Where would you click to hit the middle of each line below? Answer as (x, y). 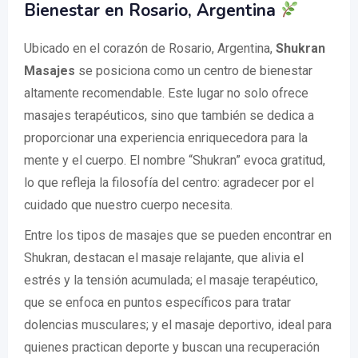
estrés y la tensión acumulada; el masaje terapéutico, (171, 280)
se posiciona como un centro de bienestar (194, 71)
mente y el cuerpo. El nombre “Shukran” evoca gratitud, (175, 161)
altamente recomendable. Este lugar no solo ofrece (166, 93)
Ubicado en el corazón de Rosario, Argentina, (150, 49)
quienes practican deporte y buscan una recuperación (172, 348)
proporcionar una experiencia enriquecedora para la (166, 138)
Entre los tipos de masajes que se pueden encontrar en (178, 236)
